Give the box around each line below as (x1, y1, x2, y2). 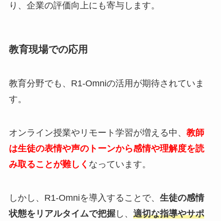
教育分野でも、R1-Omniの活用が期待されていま (8, 78, 204, 88)
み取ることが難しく (8, 159, 89, 169)
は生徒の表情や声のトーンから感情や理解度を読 (8, 143, 204, 153)
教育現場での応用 (8, 43, 88, 55)
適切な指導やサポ (133, 208, 204, 219)
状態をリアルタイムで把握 (8, 208, 115, 219)
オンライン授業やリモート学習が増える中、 (8, 127, 186, 138)
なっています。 (88, 159, 151, 169)
